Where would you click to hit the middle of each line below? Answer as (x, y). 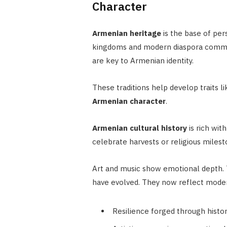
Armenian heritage (126, 33)
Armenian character (129, 101)
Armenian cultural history (139, 128)
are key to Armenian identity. (143, 61)
